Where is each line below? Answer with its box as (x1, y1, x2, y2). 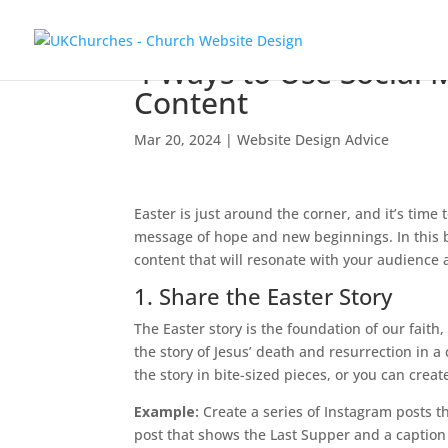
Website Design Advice (237, 130, 390, 149)
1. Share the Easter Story (134, 281, 393, 311)
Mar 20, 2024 (134, 130, 222, 149)
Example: (134, 402, 200, 421)
